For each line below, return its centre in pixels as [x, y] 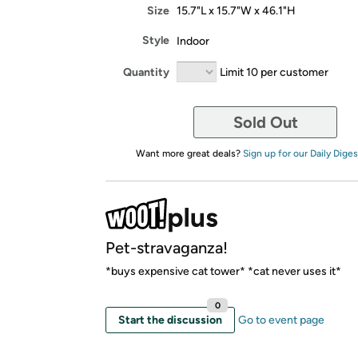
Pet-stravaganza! [167, 248]
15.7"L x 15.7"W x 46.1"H [236, 10]
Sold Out [265, 122]
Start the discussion [170, 320]
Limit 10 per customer [274, 72]
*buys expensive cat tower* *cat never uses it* [223, 271]
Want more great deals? [189, 153]
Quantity [146, 72]
